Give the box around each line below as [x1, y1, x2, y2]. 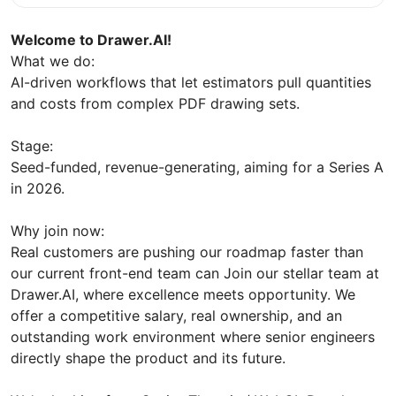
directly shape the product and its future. [11, 348, 286, 367]
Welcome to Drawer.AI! [11, 30, 171, 49]
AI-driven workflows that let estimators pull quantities [11, 72, 371, 91]
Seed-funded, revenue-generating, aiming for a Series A [11, 157, 384, 176]
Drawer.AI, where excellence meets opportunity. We [11, 285, 355, 303]
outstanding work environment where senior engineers [11, 327, 375, 346]
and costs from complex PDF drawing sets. [11, 94, 300, 112]
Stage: [11, 136, 53, 155]
